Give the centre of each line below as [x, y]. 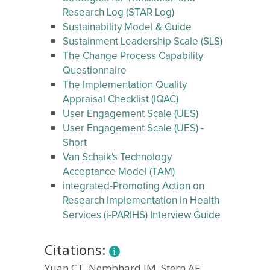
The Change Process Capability [133, 56]
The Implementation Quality [125, 85]
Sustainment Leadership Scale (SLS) [143, 42]
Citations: [77, 250]
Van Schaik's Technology [117, 158]
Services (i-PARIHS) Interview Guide [142, 215]
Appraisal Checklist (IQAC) [121, 100]
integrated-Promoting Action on [133, 187]
